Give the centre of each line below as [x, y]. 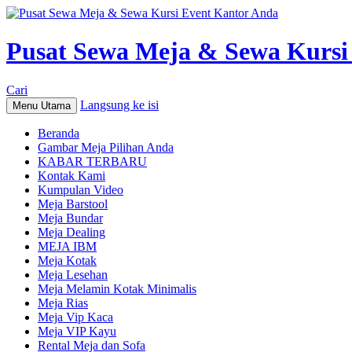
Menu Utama [42, 105]
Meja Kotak [67, 260]
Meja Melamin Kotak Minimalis [117, 288]
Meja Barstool [73, 203]
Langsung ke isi [119, 104]
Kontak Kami [71, 175]
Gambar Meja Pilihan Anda [106, 147]
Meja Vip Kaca [75, 317]
